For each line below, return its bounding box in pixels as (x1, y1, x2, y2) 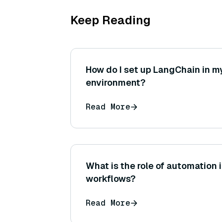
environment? (86, 77, 146, 88)
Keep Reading (70, 12, 151, 28)
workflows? (86, 173, 136, 184)
